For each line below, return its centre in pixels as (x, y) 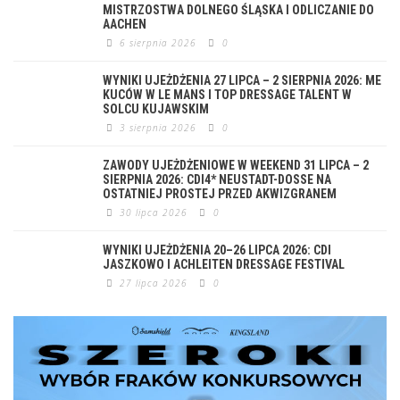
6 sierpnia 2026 (158, 43)
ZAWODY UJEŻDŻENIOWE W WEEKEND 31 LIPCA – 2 (236, 166)
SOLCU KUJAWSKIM (156, 109)
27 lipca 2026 (154, 283)
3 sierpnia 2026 (158, 128)
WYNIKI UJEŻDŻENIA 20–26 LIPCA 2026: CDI (217, 250)
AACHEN (125, 25)
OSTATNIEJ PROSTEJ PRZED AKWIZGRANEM (220, 194)
